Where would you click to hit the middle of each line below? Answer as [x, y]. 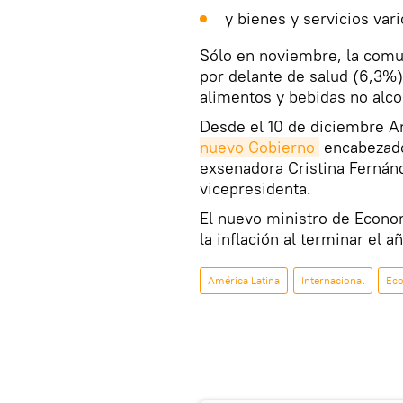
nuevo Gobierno [257, 148]
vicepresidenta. [255, 189]
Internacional [333, 281]
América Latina [244, 281]
